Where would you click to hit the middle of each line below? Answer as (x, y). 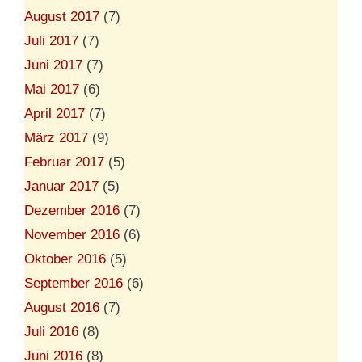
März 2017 (56, 137)
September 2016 (74, 283)
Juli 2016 (51, 331)
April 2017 (55, 113)
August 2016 (62, 307)
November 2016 (72, 234)
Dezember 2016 (72, 210)
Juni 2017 (53, 65)
